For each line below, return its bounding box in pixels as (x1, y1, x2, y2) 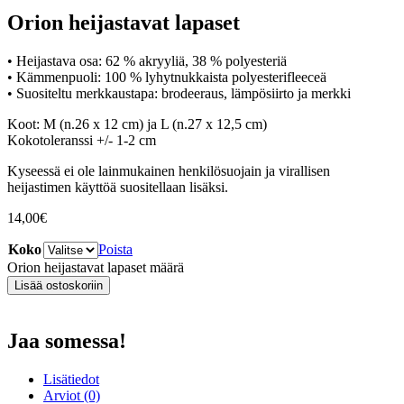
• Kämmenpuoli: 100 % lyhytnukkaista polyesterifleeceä (7, 69, 326, 85)
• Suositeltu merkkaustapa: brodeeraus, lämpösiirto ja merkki (7, 85, 351, 101)
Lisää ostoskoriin (14, 278, 103, 292)
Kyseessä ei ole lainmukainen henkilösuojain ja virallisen (7, 162, 330, 179)
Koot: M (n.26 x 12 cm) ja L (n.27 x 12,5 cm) (7, 115, 267, 132)
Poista (98, 241, 133, 257)
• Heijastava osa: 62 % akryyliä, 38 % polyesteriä (7, 52, 287, 69)
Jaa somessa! (7, 328, 126, 353)
